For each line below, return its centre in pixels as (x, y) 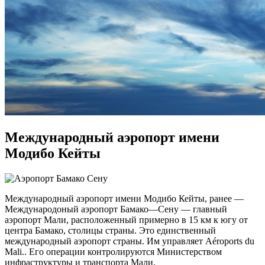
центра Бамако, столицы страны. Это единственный (110, 230)
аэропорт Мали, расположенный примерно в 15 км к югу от (126, 219)
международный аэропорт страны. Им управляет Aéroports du (130, 241)
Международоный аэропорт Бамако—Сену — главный (116, 209)
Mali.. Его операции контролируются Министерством (113, 251)
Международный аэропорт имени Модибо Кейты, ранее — (124, 198)
